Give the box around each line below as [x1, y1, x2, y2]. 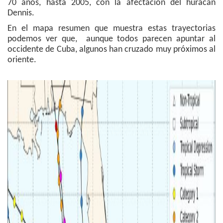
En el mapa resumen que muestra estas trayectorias [7, 24, 216, 34]
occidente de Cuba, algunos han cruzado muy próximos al [7, 45, 216, 55]
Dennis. [7, 8, 34, 18]
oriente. [7, 55, 36, 65]
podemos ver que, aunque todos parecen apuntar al [7, 34, 216, 44]
